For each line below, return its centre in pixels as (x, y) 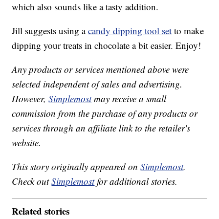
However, (30, 99)
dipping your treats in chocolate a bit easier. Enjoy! (107, 45)
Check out (32, 181)
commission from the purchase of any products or (105, 113)
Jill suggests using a (50, 31)
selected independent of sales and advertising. (97, 84)
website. (27, 143)
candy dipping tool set (130, 31)
